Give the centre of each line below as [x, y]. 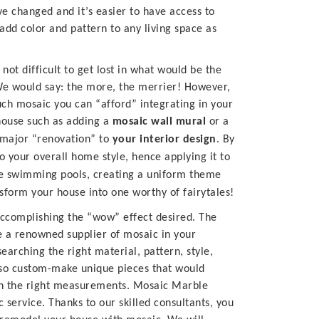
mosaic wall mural [159, 122]
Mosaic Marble [170, 286]
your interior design [164, 140]
